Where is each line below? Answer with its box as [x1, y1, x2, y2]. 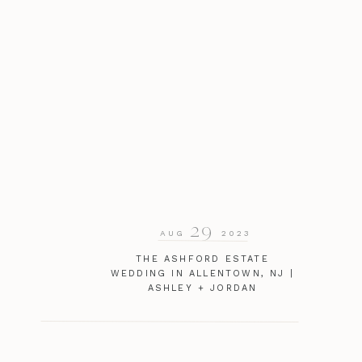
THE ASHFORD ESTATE [136, 254, 269, 264]
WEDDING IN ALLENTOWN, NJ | [110, 268, 295, 279]
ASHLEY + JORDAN [147, 283, 258, 293]
